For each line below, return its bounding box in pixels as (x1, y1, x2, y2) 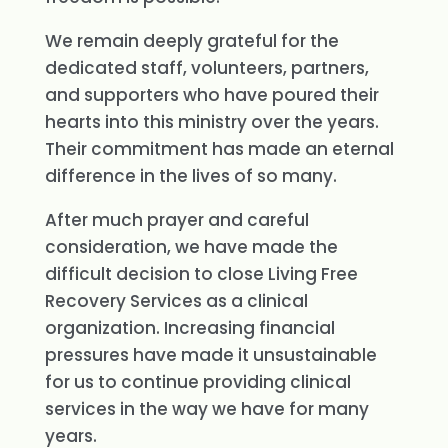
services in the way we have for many (44, 397, 369, 421)
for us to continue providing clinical (44, 370, 351, 394)
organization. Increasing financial (44, 316, 335, 340)
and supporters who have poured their (44, 83, 379, 107)
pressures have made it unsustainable (44, 343, 377, 367)
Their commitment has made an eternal (44, 137, 394, 161)
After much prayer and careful (44, 208, 309, 232)
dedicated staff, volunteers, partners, (44, 56, 369, 80)
